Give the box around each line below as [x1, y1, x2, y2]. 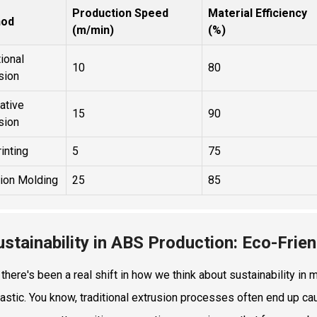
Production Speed [72, 6, 168, 20]
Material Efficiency [208, 6, 307, 20]
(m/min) [72, 23, 114, 37]
